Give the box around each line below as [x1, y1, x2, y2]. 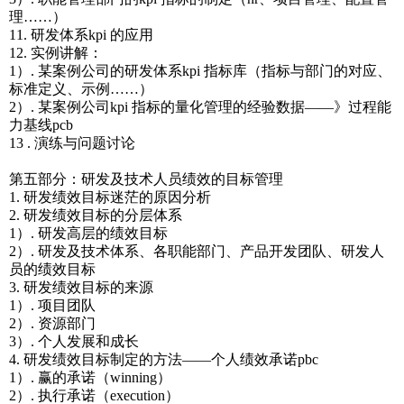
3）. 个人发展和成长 [9, 334, 139, 349]
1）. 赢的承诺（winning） [9, 370, 171, 385]
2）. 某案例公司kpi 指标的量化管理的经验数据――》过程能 [9, 99, 391, 115]
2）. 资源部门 [9, 316, 96, 331]
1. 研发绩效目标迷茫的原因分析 [9, 189, 211, 205]
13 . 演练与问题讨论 [9, 135, 135, 151]
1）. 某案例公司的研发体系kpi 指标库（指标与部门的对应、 [9, 63, 391, 78]
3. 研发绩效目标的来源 [9, 280, 153, 295]
